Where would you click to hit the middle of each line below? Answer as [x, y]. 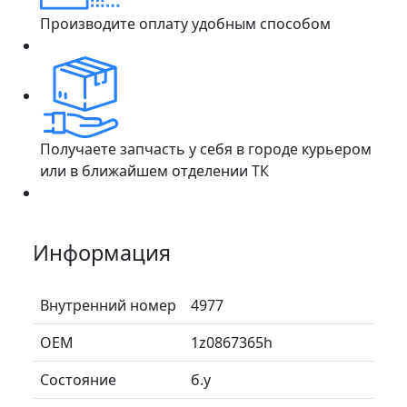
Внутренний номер [108, 305]
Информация [102, 252]
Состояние [78, 379]
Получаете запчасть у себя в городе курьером [206, 149]
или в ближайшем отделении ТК [154, 170]
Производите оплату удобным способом [185, 23]
